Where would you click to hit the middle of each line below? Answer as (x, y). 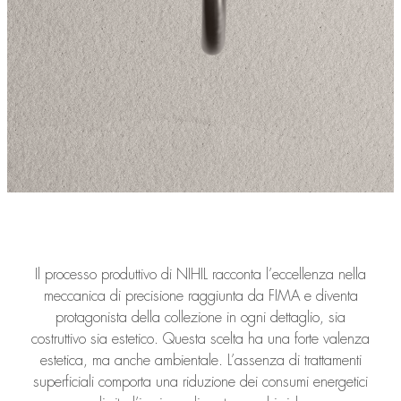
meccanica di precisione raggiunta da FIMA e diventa (200, 295)
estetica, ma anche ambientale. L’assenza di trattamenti (200, 360)
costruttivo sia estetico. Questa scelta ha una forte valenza (200, 338)
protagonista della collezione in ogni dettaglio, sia (200, 317)
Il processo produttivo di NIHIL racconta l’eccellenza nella (200, 274)
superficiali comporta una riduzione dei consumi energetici (200, 381)
